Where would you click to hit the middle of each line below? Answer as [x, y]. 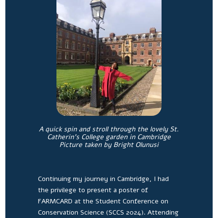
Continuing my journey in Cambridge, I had [103, 179]
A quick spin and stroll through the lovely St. [109, 129]
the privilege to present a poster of [93, 190]
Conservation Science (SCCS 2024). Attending [108, 212]
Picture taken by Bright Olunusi [109, 145]
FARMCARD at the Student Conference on [103, 201]
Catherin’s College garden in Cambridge [109, 137]
